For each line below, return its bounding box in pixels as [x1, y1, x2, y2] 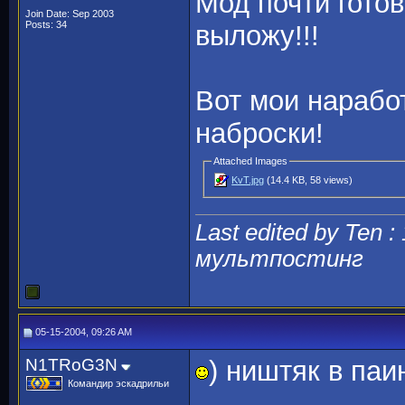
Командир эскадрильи [68, 378, 169, 389]
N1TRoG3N [25, 355, 118, 374]
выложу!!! [195, 20, 319, 52]
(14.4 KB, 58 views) [264, 174, 353, 186]
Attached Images [213, 155, 288, 167]
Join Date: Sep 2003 [25, 8, 114, 19]
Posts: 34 [25, 19, 67, 30]
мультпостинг [195, 246, 363, 272]
